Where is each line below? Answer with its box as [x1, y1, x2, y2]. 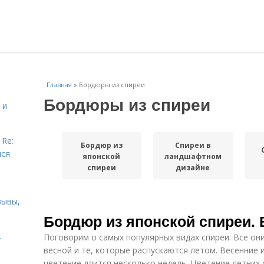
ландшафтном [164, 151, 222, 161]
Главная [47, 80, 72, 89]
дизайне [176, 162, 210, 173]
